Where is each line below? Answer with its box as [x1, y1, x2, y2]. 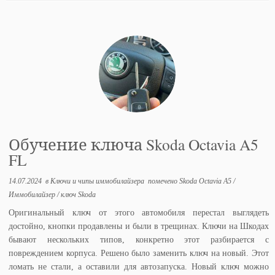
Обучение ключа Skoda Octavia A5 [9, 133, 259, 155]
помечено [146, 176, 180, 185]
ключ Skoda [61, 190, 96, 199]
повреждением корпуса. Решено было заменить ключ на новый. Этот [9, 248, 269, 258]
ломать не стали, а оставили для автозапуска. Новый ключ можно [9, 261, 269, 271]
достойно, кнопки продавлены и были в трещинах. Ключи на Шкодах [9, 221, 269, 231]
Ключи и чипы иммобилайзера [50, 176, 147, 185]
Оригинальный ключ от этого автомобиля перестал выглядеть [9, 207, 269, 217]
